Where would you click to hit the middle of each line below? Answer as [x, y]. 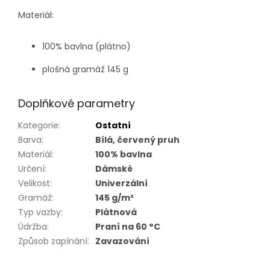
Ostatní [113, 125]
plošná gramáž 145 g [85, 69]
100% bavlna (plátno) [86, 46]
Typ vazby [39, 212]
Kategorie [38, 125]
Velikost [34, 183]
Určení [31, 168]
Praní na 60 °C [128, 226]
